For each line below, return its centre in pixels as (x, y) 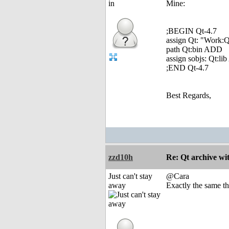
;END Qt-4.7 (187, 68)
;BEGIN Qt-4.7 (191, 31)
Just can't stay (130, 176)
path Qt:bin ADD (194, 50)
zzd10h (121, 157)
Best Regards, (189, 96)
